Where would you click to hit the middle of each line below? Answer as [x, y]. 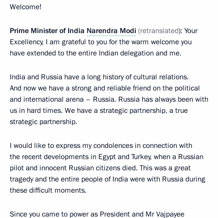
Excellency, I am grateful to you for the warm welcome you [101, 42]
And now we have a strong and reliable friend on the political [105, 88]
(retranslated [158, 30]
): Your [188, 30]
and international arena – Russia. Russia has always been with [109, 99]
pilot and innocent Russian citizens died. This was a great [100, 168]
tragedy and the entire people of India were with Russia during [108, 179]
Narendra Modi [111, 30]
